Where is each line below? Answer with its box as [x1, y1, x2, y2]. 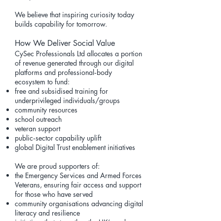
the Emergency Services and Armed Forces [15, 171, 142, 180]
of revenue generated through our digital [15, 58, 134, 68]
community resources [15, 105, 77, 114]
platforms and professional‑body [15, 68, 112, 77]
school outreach [15, 114, 62, 124]
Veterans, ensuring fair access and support [15, 180, 141, 189]
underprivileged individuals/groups [15, 96, 120, 105]
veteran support [15, 124, 60, 133]
